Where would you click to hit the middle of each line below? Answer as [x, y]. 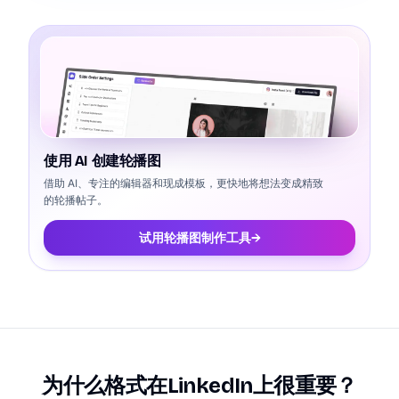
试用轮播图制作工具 [195, 238]
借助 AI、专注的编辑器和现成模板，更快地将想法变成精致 [183, 183]
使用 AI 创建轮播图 [102, 161]
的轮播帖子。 [76, 200]
